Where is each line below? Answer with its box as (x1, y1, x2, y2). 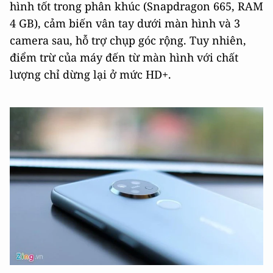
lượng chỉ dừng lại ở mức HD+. (10, 66, 171, 82)
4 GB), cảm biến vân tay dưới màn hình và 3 (10, 15, 240, 30)
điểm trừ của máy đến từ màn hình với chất (10, 49, 238, 65)
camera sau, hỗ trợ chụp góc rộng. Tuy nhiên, (10, 32, 246, 48)
